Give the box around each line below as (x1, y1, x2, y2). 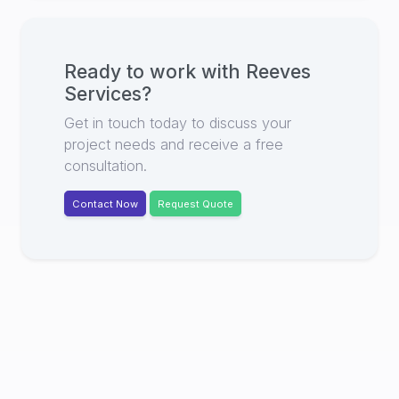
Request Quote (158, 197, 233, 210)
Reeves (246, 59, 311, 83)
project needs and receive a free (64, 134, 283, 153)
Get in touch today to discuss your (64, 113, 291, 132)
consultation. (64, 156, 147, 175)
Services (64, 81, 142, 105)
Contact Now (72, 197, 138, 210)
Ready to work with (64, 59, 246, 83)
